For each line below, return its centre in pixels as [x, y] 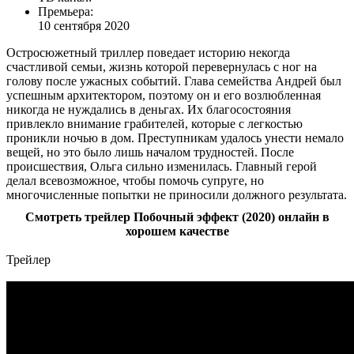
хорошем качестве [177, 231]
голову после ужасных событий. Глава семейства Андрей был [174, 81]
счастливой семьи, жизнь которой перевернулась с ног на [162, 66]
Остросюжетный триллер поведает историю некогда [148, 52]
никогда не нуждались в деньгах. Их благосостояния [149, 109]
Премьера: [66, 11]
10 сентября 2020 [84, 25]
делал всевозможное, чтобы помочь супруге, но [135, 180]
